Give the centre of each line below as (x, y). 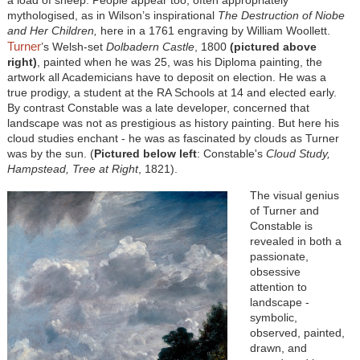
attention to (278, 286)
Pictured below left (145, 153)
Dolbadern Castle (150, 46)
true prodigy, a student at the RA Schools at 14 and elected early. (172, 92)
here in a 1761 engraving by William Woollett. (215, 30)
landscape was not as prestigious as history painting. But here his (173, 123)
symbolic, (273, 317)
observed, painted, (297, 332)
